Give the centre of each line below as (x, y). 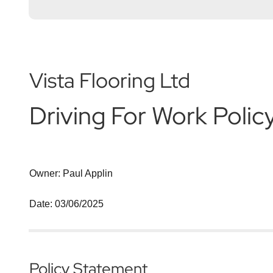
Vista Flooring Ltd (110, 80)
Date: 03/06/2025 (66, 204)
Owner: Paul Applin (71, 173)
